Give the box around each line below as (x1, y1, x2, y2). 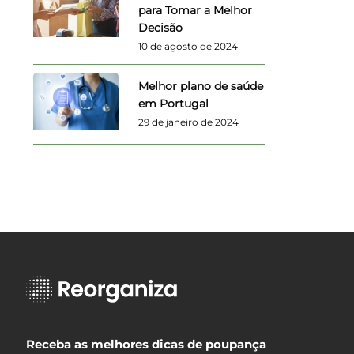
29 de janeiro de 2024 (137, 115, 239, 128)
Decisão (137, 21, 183, 36)
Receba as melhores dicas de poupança (26, 336, 267, 352)
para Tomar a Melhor (137, 3, 252, 18)
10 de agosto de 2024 (137, 40, 238, 53)
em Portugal (137, 96, 209, 111)
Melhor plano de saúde (137, 78, 263, 93)
